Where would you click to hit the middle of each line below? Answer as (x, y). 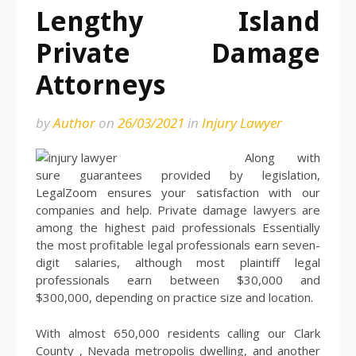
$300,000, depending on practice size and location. (174, 297)
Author (74, 123)
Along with (282, 157)
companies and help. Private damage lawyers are (178, 210)
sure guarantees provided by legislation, (178, 175)
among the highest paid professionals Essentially (178, 227)
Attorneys (101, 85)
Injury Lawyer (242, 123)
